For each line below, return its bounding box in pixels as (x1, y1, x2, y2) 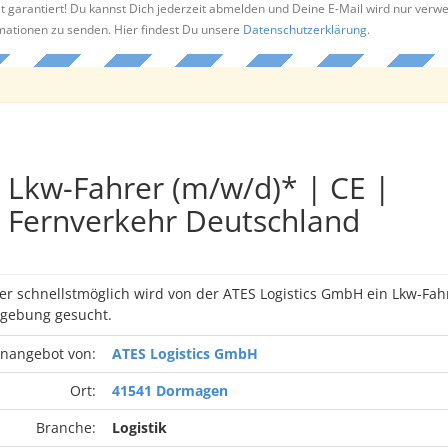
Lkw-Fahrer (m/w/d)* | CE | (7, 167, 390, 208)
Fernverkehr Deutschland (7, 200, 360, 241)
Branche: (35, 418, 96, 437)
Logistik (111, 418, 167, 437)
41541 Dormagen (111, 381, 228, 400)
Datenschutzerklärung (242, 21, 367, 37)
